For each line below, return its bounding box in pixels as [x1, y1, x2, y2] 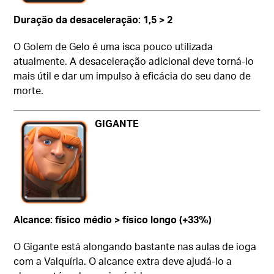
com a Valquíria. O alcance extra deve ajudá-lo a [13, 254, 232, 267]
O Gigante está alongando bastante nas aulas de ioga [13, 239, 257, 253]
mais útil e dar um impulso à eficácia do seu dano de [13, 68, 251, 82]
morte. [13, 83, 44, 97]
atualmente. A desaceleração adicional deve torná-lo [13, 54, 254, 67]
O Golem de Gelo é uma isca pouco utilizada [13, 39, 213, 53]
